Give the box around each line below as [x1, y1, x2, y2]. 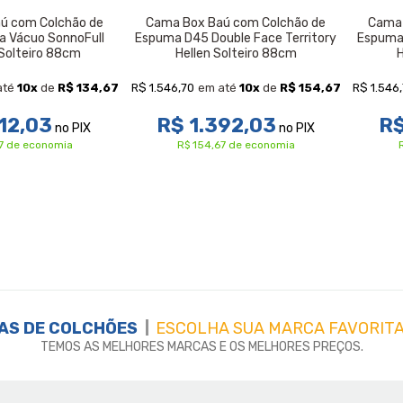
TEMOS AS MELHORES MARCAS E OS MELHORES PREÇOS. [40, 338, 363, 354]
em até [197, 81, 239, 94]
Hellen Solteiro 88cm [175, 45, 297, 61]
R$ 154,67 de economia [176, 139, 295, 152]
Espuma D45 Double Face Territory [135, 30, 337, 46]
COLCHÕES [49, 318, 138, 338]
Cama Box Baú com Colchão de [146, 14, 327, 31]
